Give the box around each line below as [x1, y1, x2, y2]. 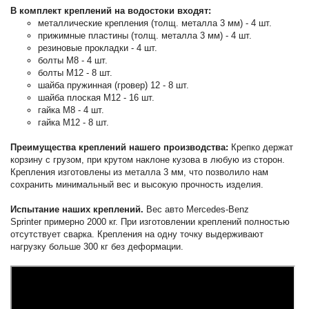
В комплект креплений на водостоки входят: [10, 5, 212, 16]
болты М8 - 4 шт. [38, 54, 108, 66]
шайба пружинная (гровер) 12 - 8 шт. [38, 79, 190, 90]
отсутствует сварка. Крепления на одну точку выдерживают [10, 228, 264, 239]
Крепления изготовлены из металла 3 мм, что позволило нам [10, 166, 269, 177]
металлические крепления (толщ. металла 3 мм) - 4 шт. [38, 17, 272, 28]
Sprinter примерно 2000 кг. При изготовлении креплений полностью [10, 216, 290, 227]
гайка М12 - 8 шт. [38, 117, 110, 128]
